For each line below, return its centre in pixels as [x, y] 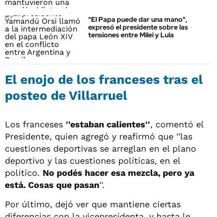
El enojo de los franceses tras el [104, 79]
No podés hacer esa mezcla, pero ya [118, 172]
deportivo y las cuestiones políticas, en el [93, 160]
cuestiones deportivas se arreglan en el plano [101, 148]
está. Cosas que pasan [52, 185]
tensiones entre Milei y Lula [131, 35]
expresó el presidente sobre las [138, 27]
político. [24, 172]
